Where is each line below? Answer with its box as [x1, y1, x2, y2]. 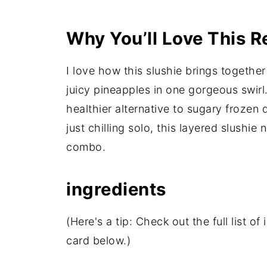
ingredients [66, 179, 166, 200]
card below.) [66, 234, 131, 247]
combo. [66, 141, 105, 154]
